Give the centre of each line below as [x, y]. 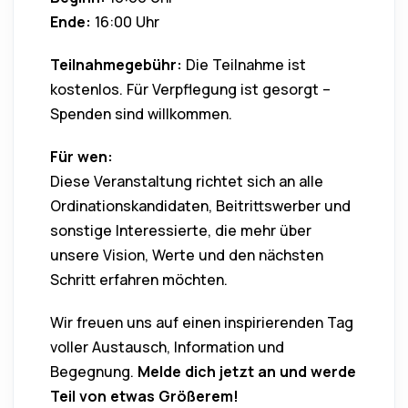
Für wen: [82, 157]
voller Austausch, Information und [167, 347]
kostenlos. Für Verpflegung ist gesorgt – [190, 90]
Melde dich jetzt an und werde [247, 372]
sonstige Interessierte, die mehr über [181, 231]
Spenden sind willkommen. [141, 114]
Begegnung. [92, 372]
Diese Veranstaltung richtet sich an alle [187, 182]
